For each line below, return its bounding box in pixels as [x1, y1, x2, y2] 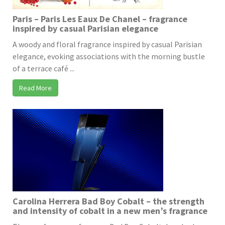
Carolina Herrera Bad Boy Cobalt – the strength [13, 195, 204, 207]
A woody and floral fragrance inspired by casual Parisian [13, 39, 202, 49]
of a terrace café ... [13, 63, 74, 73]
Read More [19, 83, 52, 92]
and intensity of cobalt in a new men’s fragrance [13, 204, 207, 216]
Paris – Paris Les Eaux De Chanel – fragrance [13, 13, 187, 25]
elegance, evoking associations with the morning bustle [13, 51, 205, 61]
